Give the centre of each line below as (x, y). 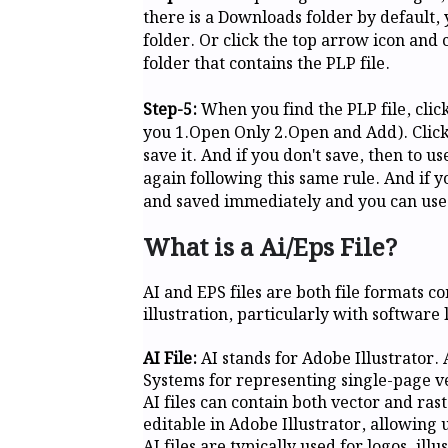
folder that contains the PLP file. (266, 64)
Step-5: (172, 110)
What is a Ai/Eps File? (270, 248)
